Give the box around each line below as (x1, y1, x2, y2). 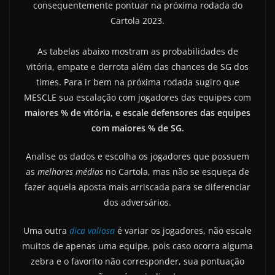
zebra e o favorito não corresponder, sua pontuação (31, 255, 244, 267)
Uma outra (23, 224, 69, 236)
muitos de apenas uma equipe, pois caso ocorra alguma (22, 239, 253, 252)
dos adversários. (104, 196, 171, 208)
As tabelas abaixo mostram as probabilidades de (37, 45, 238, 57)
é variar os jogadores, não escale (115, 224, 252, 236)
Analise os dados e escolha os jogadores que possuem (26, 150, 249, 162)
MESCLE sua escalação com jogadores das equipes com (24, 91, 251, 103)
